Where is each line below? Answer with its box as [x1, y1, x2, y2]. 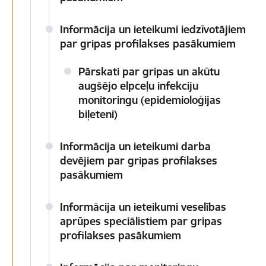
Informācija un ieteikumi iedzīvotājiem [60, 23, 246, 36]
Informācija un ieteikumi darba [60, 140, 211, 153]
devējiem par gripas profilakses [60, 154, 217, 167]
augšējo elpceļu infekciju [78, 79, 198, 93]
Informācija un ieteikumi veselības [60, 200, 226, 214]
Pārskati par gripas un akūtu [78, 65, 220, 78]
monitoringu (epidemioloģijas [78, 93, 221, 107]
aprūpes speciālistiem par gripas [60, 214, 222, 228]
